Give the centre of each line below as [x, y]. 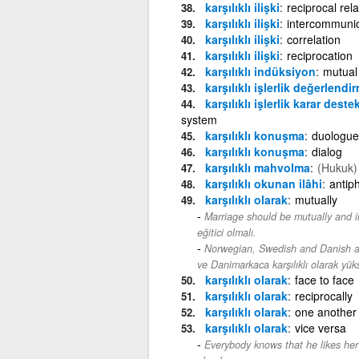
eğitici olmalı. [226, 232]
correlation [313, 39]
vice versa [320, 327]
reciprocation [319, 55]
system [199, 119]
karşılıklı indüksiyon [260, 71]
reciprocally [323, 295]
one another [325, 311]
